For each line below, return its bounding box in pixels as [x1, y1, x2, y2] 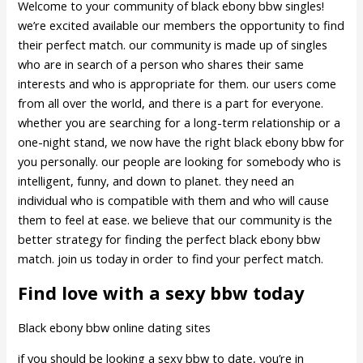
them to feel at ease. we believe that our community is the [18, 211, 333, 228]
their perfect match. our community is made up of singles [18, 36, 328, 53]
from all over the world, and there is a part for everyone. [18, 95, 324, 112]
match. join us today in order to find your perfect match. [18, 250, 324, 267]
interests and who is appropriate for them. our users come [18, 75, 337, 92]
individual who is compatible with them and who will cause [18, 192, 330, 209]
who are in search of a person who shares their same [18, 56, 305, 73]
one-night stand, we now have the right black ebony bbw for [18, 134, 345, 151]
